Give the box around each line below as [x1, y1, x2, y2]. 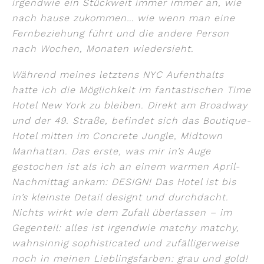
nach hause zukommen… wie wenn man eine [12, 12, 235, 24]
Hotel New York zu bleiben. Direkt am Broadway [12, 99, 247, 111]
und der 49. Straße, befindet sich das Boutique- [12, 114, 251, 126]
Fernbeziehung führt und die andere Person [12, 27, 229, 39]
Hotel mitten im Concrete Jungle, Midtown [12, 130, 223, 141]
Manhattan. [12, 145, 68, 157]
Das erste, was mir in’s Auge [71, 145, 211, 157]
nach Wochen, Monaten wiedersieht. [12, 42, 194, 54]
